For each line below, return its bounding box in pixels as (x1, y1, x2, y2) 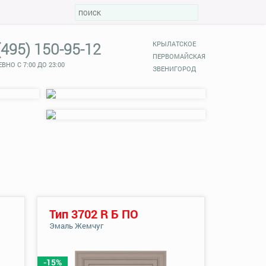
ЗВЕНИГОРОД (153, 64, 196, 73)
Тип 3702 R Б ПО (49, 206, 138, 221)
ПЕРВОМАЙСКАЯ (153, 52, 205, 61)
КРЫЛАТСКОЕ (153, 39, 196, 48)
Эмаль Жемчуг (49, 220, 103, 231)
